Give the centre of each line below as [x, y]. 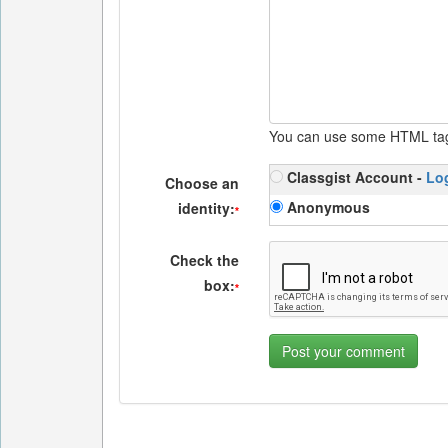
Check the [205, 260]
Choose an [202, 183]
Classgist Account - [355, 177]
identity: [207, 208]
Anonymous [327, 207]
